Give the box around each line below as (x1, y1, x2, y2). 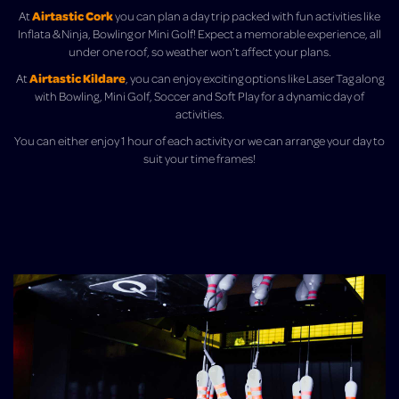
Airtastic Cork (32, 6, 115, 24)
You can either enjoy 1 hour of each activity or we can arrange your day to (14, 132, 385, 148)
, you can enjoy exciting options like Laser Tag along (125, 69, 384, 85)
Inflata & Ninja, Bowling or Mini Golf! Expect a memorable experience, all (18, 25, 381, 41)
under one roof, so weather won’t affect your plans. (68, 43, 331, 59)
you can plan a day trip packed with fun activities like (115, 7, 380, 23)
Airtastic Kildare (28, 69, 126, 86)
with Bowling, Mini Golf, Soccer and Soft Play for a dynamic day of (35, 87, 364, 103)
